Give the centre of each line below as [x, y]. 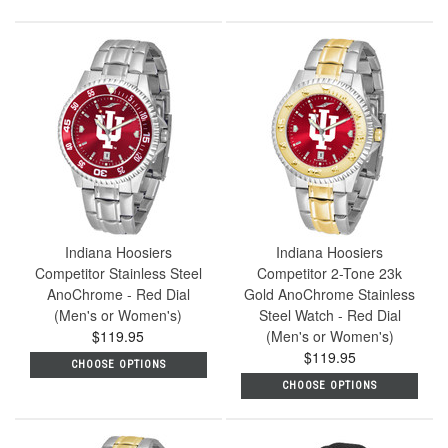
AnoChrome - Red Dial [118, 293]
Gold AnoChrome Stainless [330, 293]
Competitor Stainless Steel [118, 272]
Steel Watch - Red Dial [329, 314]
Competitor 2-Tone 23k [330, 272]
